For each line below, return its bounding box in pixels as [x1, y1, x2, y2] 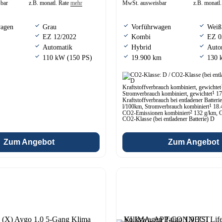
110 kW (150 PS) [43, 54, 92, 61]
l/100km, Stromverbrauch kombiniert [122, 103, 209, 110]
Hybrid [131, 44, 151, 52]
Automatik [43, 44, 72, 52]
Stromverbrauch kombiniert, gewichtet [122, 90, 212, 97]
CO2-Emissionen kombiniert [122, 109, 190, 116]
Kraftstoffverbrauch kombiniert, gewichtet [122, 83, 221, 91]
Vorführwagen [131, 23, 171, 31]
